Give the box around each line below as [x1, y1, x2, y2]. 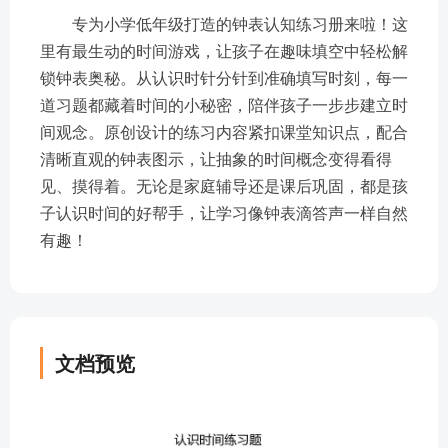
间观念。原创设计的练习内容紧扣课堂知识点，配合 [40, 120, 408, 143]
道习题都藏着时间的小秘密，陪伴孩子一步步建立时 [40, 93, 408, 116]
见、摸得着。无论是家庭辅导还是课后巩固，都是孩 [40, 174, 408, 197]
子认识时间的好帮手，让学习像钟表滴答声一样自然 [40, 201, 408, 224]
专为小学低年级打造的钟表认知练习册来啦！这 [72, 12, 408, 35]
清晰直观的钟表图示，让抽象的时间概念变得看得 [40, 147, 392, 170]
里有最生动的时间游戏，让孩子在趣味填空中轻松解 [40, 39, 408, 62]
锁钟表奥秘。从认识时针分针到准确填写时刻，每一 [40, 66, 408, 89]
